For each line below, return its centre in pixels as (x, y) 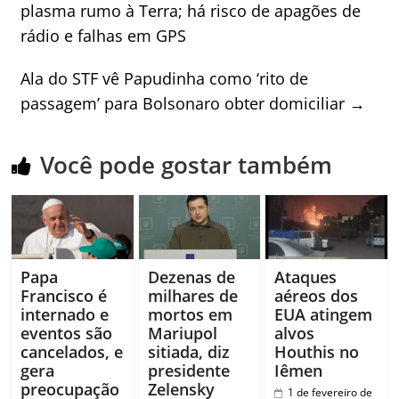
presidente (188, 370)
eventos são (67, 333)
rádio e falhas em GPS (104, 35)
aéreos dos (316, 295)
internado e (65, 314)
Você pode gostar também (187, 164)
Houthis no (316, 351)
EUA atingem (323, 314)
